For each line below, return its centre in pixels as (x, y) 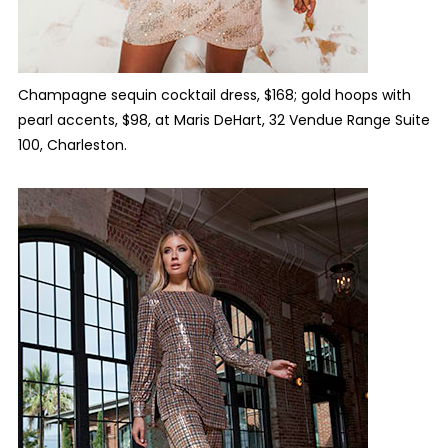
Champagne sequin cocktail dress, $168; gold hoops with (214, 95)
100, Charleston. (72, 145)
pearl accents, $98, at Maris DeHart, (143, 120)
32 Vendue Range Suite (349, 120)
